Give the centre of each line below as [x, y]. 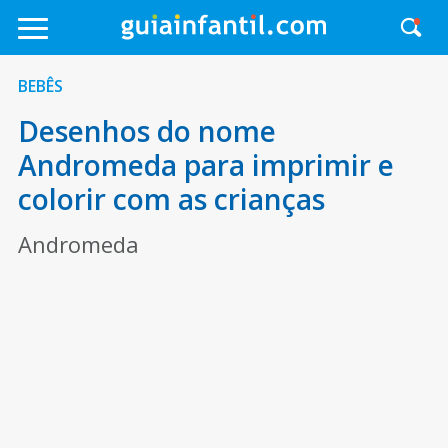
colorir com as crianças [171, 199]
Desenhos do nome [146, 131]
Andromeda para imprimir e [205, 165]
